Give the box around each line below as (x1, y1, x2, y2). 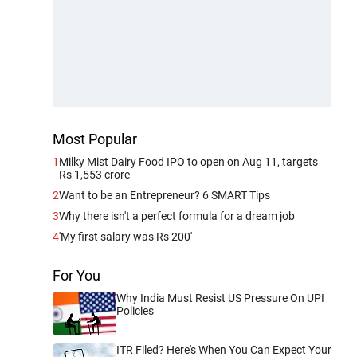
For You (53, 266, 100, 284)
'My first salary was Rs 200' (59, 229, 192, 243)
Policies (116, 304, 154, 317)
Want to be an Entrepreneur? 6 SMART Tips (59, 188, 270, 202)
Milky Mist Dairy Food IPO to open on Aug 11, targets (59, 155, 318, 168)
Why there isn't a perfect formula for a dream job (59, 209, 295, 222)
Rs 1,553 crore (59, 167, 130, 181)
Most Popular (53, 130, 137, 147)
